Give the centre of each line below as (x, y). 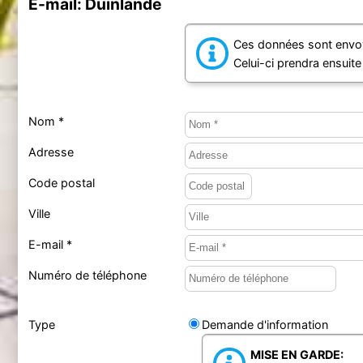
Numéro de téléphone (87, 275)
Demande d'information (265, 324)
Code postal (61, 182)
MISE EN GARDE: (297, 354)
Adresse (51, 152)
